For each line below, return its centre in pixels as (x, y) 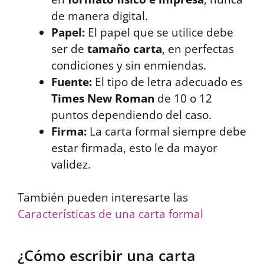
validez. (71, 164)
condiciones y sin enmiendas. (129, 65)
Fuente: (72, 82)
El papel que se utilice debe (159, 32)
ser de (69, 49)
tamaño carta (125, 49)
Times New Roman (103, 98)
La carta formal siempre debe (166, 131)
